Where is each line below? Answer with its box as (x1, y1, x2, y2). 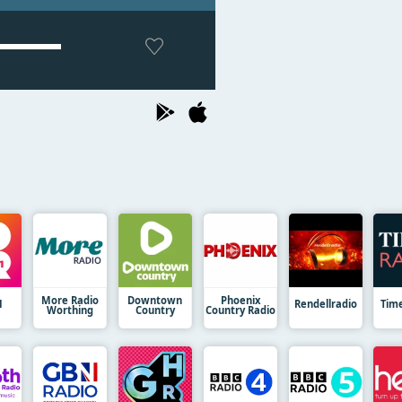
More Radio (41, 293, 100, 307)
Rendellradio (293, 296, 357, 310)
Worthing (47, 302, 94, 317)
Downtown (127, 293, 183, 307)
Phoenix (220, 293, 260, 307)
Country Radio (205, 302, 275, 317)
